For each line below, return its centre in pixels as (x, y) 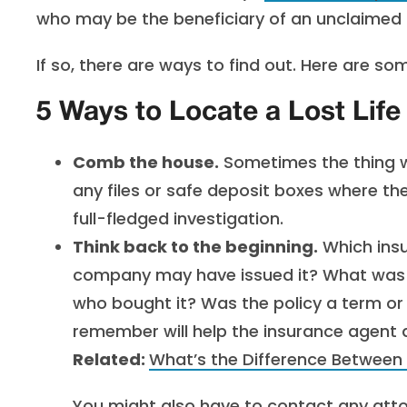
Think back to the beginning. (195, 247)
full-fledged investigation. (178, 218)
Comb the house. (146, 162)
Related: (111, 359)
